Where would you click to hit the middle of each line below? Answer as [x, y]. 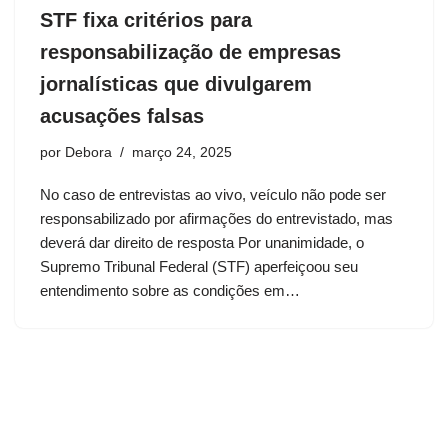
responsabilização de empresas [190, 52]
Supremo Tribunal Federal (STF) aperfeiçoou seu [199, 267]
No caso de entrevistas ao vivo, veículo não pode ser [213, 195]
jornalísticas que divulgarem [176, 84]
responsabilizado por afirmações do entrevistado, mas [216, 219]
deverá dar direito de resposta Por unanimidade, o [202, 243]
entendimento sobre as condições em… [172, 291]
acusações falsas [122, 116]
